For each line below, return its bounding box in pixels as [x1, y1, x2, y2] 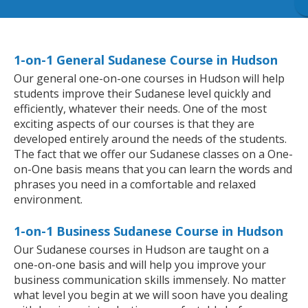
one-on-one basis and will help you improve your [14, 257, 266, 273]
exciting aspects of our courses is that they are [14, 116, 254, 132]
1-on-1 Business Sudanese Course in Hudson [14, 223, 283, 240]
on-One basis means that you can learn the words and [14, 162, 292, 177]
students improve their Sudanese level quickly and [14, 86, 271, 102]
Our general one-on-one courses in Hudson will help [14, 71, 285, 87]
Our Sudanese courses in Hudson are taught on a [14, 242, 269, 258]
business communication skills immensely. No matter [14, 272, 286, 288]
